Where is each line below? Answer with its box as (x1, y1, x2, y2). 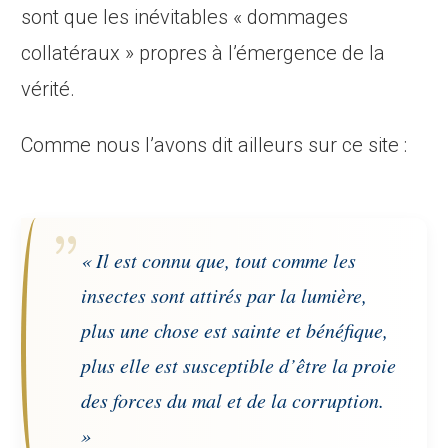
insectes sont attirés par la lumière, (81, 282, 368, 309)
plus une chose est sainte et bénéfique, (81, 317, 389, 344)
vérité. (21, 77, 76, 102)
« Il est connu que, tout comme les (81, 247, 357, 274)
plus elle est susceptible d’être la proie (81, 352, 397, 379)
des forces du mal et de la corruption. (81, 387, 385, 414)
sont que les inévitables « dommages (21, 5, 349, 30)
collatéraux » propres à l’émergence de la (21, 41, 386, 66)
